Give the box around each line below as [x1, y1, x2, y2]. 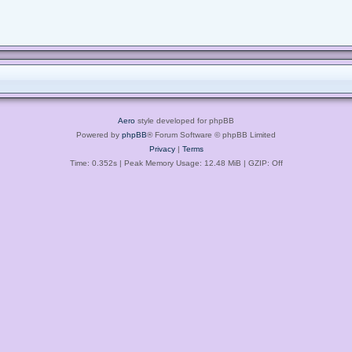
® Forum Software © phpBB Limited [147, 130, 276, 139]
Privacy [148, 144, 175, 153]
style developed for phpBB [135, 115, 234, 125]
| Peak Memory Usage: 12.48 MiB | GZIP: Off [116, 158, 283, 167]
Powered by [76, 130, 122, 139]
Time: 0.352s [69, 158, 117, 167]
